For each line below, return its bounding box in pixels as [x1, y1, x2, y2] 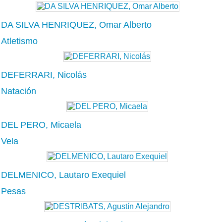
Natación [1, 86, 36, 96]
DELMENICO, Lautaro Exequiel [1, 169, 126, 180]
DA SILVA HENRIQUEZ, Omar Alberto [1, 19, 152, 30]
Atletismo [1, 36, 38, 46]
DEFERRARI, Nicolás [1, 69, 87, 80]
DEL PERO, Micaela [1, 119, 81, 130]
